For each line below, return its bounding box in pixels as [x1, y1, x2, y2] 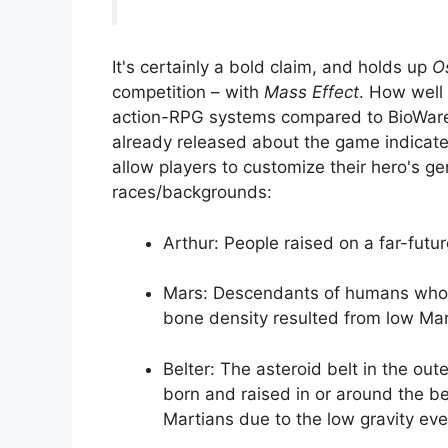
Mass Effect [264, 82, 359, 103]
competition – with [112, 82, 264, 103]
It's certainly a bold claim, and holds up [112, 57, 432, 78]
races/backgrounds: [112, 182, 272, 203]
